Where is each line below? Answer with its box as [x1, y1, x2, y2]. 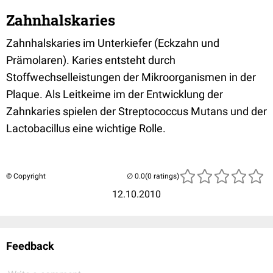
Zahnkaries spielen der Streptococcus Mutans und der [6, 104, 267, 118]
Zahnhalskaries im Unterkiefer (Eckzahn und [6, 36, 219, 49]
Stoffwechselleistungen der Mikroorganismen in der [6, 70, 256, 83]
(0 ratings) [145, 171, 179, 180]
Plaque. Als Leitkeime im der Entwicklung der [6, 87, 223, 101]
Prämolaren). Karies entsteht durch [6, 53, 175, 66]
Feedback [6, 239, 54, 252]
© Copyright [6, 171, 46, 180]
